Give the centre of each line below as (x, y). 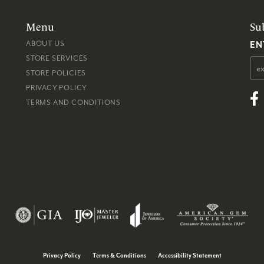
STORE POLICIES (56, 72)
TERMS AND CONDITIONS (73, 102)
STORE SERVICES (57, 58)
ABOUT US (45, 43)
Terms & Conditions (119, 255)
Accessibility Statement (189, 255)
